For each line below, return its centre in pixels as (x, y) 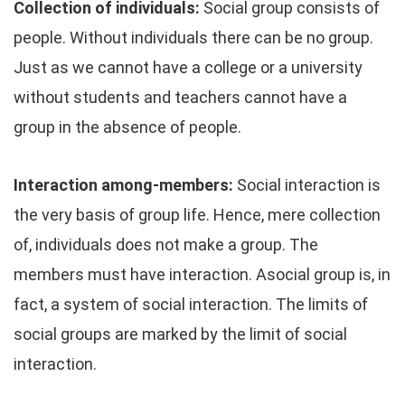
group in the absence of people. (127, 127)
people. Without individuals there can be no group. (193, 38)
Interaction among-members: (123, 185)
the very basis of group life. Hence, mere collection (197, 215)
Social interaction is (307, 185)
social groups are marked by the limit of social (180, 334)
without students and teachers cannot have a (180, 97)
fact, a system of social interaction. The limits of (191, 304)
